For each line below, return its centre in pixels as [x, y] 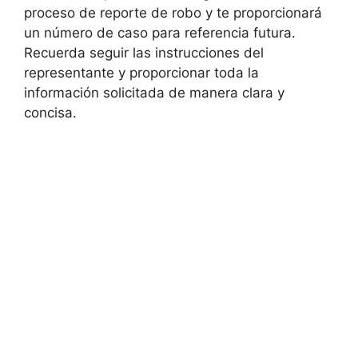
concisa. [50, 113]
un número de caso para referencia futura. [160, 33]
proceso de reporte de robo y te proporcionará [173, 13]
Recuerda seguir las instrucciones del [144, 53]
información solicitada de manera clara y [154, 93]
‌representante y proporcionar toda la [141, 73]
